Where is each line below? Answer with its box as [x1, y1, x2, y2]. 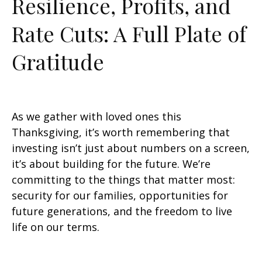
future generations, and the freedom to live [12, 204, 232, 219]
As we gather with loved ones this [12, 109, 181, 124]
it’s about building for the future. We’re [12, 157, 211, 171]
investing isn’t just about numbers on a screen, [12, 141, 250, 156]
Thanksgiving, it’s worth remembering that [12, 125, 230, 140]
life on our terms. [12, 220, 99, 235]
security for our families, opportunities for [12, 188, 228, 203]
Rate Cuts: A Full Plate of [12, 19, 246, 48]
